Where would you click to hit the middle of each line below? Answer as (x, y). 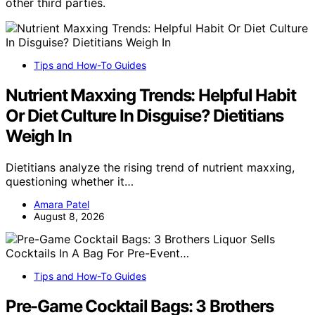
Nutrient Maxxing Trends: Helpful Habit (151, 95)
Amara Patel (62, 204)
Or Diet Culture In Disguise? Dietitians (145, 115)
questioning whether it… (70, 181)
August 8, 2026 (69, 216)
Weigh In (39, 136)
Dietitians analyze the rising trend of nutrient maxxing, (150, 167)
